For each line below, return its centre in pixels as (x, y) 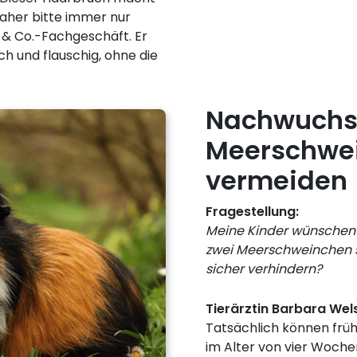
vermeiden (277, 181)
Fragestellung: (252, 212)
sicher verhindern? (264, 269)
